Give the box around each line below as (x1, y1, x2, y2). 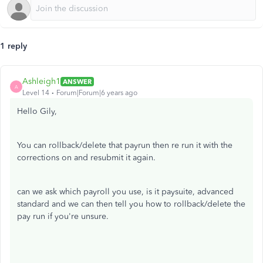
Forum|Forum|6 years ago (56, 89, 137, 97)
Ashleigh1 (22, 76, 60, 86)
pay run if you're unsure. (17, 211, 111, 221)
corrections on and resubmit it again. (17, 153, 158, 163)
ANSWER (63, 77, 92, 86)
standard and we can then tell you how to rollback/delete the (17, 199, 245, 209)
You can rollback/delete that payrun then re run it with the (17, 140, 232, 150)
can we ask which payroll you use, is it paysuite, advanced (17, 187, 234, 197)
